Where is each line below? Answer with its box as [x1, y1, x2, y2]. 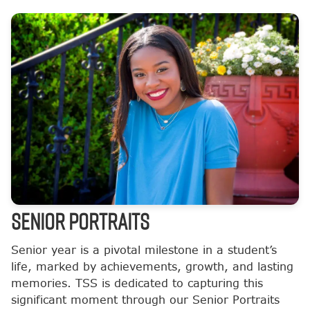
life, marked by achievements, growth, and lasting [11, 259, 293, 274]
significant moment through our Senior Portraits [11, 292, 280, 307]
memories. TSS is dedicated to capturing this [11, 275, 263, 291]
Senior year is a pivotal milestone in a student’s [11, 242, 277, 257]
